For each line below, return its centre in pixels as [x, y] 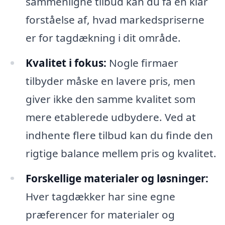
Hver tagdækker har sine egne [100, 196]
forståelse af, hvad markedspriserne [115, 19]
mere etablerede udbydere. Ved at [110, 117]
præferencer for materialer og [100, 214]
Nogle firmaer [142, 63]
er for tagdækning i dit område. [103, 37]
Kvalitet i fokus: [66, 63]
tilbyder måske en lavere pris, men [110, 81]
